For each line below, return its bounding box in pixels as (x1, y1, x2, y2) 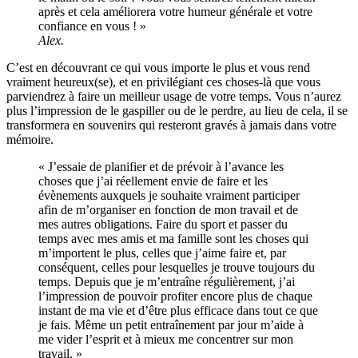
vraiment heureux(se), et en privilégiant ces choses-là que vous (6, 74, 320, 89)
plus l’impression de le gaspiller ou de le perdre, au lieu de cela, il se (6, 103, 348, 117)
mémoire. (6, 132, 54, 146)
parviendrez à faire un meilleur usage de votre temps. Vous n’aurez (6, 89, 341, 103)
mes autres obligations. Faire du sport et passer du (38, 217, 288, 231)
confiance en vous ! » (38, 18, 146, 33)
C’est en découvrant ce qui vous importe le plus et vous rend (6, 60, 310, 74)
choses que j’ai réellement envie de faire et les (38, 173, 268, 188)
